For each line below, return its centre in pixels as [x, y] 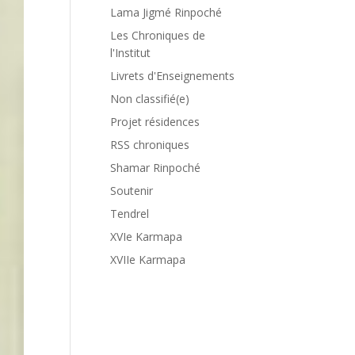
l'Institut [131, 53]
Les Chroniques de [158, 35]
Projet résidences [155, 122]
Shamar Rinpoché [156, 168]
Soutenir [132, 191]
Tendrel [130, 214]
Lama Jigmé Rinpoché [166, 12]
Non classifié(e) [150, 99]
